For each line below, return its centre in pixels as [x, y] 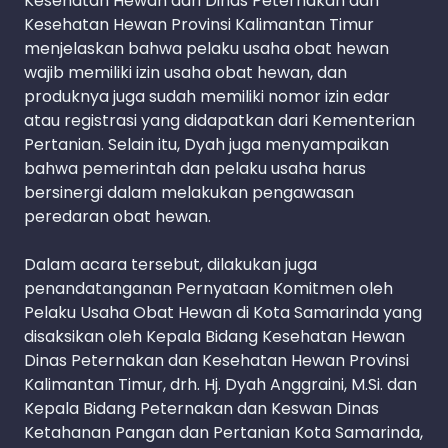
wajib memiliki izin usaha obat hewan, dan [185, 73]
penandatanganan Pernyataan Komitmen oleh [208, 289]
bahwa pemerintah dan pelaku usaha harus [195, 169]
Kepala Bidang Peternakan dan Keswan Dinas [201, 409]
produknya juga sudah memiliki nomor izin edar [207, 97]
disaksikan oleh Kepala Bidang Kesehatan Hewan [214, 337]
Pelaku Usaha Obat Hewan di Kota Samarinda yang [223, 313]
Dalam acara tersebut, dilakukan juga [170, 265]
